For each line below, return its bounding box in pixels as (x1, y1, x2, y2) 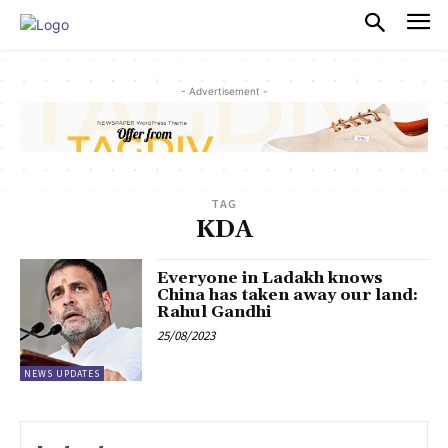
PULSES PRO (69, 11, 216, 37)
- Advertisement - (180, 84, 268, 97)
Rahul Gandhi (157, 302, 272, 323)
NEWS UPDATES (24, 367, 100, 381)
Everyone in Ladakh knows (157, 268, 384, 289)
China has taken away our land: (157, 285, 419, 306)
